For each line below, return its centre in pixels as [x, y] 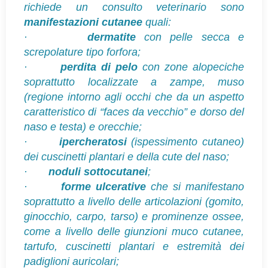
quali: [157, 22]
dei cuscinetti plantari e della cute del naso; [127, 156]
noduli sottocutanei [98, 171]
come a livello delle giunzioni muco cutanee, [134, 231]
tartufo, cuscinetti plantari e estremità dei [134, 246]
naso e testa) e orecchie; [83, 127]
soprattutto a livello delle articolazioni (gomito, [134, 201]
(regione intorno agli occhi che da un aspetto [134, 97]
